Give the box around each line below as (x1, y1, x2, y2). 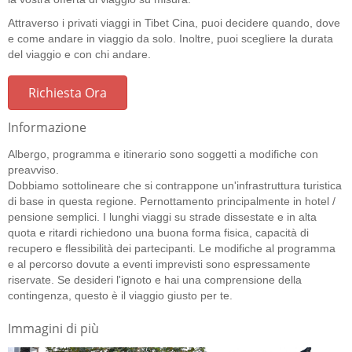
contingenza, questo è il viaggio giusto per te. (8, 288, 233, 302)
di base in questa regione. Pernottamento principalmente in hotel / (8, 194, 335, 207)
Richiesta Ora (28, 83, 107, 101)
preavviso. (8, 163, 59, 176)
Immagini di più (8, 320, 99, 338)
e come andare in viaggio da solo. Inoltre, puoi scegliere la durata (8, 31, 333, 45)
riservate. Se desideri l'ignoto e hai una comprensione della (8, 273, 302, 286)
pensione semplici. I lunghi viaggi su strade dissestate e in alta (8, 210, 317, 223)
